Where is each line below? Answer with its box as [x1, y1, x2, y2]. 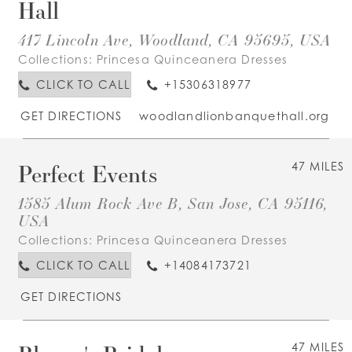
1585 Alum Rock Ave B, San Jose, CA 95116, [17, 192, 328, 214]
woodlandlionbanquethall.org [139, 109, 330, 123]
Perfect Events [17, 158, 157, 189]
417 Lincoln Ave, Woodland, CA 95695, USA [17, 28, 332, 49]
